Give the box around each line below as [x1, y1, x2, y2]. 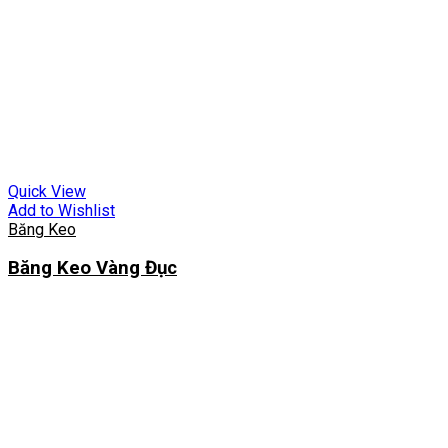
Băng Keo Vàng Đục [8, 257, 177, 280]
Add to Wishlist [8, 200, 115, 220]
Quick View [8, 181, 86, 201]
